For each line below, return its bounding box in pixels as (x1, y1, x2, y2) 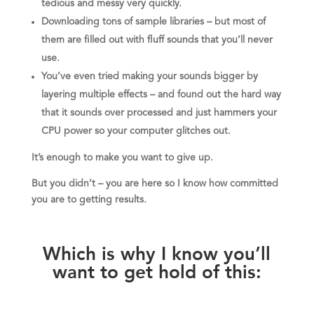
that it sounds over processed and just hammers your (41, 108, 277, 118)
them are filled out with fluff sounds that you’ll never (41, 35, 273, 46)
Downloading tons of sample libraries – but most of (41, 17, 266, 27)
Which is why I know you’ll (43, 246, 271, 257)
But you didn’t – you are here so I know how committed (31, 179, 278, 189)
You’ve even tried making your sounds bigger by (41, 71, 258, 82)
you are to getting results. (31, 195, 146, 205)
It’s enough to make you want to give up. (31, 153, 216, 163)
